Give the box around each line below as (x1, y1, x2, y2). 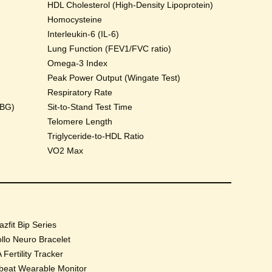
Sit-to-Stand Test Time (47, 102, 133, 112)
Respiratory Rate (47, 87, 113, 97)
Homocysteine (47, 15, 103, 24)
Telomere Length (47, 117, 113, 126)
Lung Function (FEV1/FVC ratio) (47, 44, 172, 53)
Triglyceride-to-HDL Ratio (47, 131, 144, 141)
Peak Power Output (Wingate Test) (47, 73, 181, 83)
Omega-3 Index (47, 58, 108, 68)
